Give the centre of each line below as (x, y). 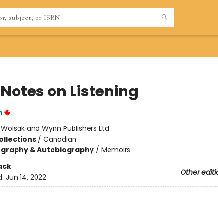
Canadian (60, 139)
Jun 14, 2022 (26, 177)
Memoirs (116, 150)
